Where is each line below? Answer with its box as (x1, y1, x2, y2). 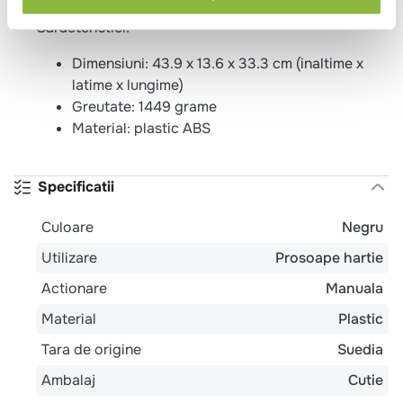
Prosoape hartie (275, 247, 383, 267)
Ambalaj (41, 370, 95, 390)
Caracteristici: (36, 17, 130, 37)
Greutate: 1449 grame (72, 96, 217, 116)
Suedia (337, 339, 383, 359)
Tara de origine (41, 339, 141, 359)
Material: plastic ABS (72, 118, 210, 138)
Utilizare (41, 247, 97, 267)
